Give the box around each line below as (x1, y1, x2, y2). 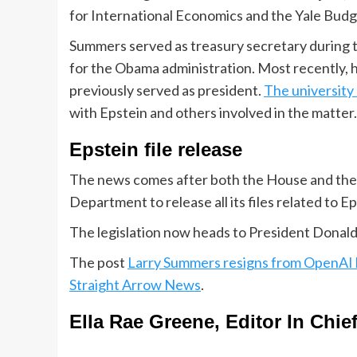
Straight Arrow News (69, 276, 201, 294)
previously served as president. (69, 81, 264, 100)
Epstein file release (69, 139, 242, 161)
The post (69, 253, 127, 272)
